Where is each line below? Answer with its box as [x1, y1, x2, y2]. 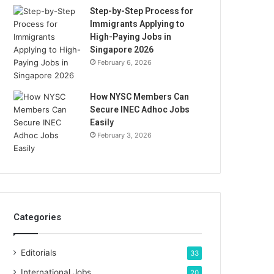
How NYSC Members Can [90, 92, 190, 102]
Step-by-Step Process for [90, 6, 194, 16]
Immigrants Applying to [90, 19, 185, 29]
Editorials [21, 248, 57, 257]
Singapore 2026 [90, 45, 154, 54]
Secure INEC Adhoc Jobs [90, 105, 190, 114]
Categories [13, 212, 62, 223]
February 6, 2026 [97, 58, 152, 67]
